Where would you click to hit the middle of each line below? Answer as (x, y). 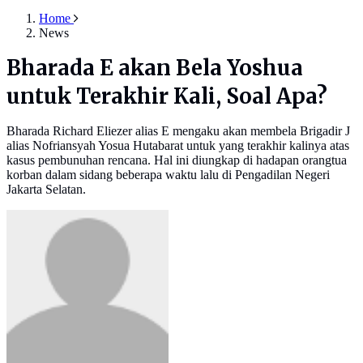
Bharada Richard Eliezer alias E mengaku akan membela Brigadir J (178, 131)
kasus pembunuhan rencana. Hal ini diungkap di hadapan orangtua (177, 160)
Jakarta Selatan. (46, 190)
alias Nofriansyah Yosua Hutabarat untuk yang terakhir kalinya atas (178, 146)
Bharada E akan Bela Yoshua (155, 68)
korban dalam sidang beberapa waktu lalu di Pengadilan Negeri (168, 175)
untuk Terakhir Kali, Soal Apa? (167, 97)
